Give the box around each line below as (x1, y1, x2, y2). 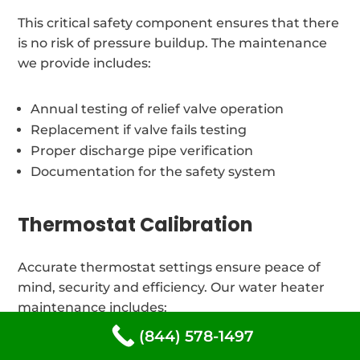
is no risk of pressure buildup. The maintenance (18, 35, 328, 51)
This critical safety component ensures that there (18, 14, 340, 31)
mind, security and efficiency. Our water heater (18, 279, 325, 295)
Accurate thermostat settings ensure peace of (18, 259, 321, 275)
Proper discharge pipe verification (31, 142, 254, 158)
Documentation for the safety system (31, 163, 276, 179)
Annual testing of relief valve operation (31, 100, 284, 117)
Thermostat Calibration (18, 211, 254, 238)
